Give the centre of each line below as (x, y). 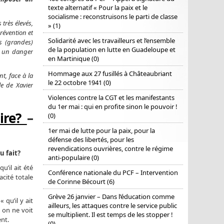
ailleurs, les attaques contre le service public (112, 206)
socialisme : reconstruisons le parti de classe (113, 17)
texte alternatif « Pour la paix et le (98, 8)
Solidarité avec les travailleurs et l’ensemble (111, 41)
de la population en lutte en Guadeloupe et (112, 50)
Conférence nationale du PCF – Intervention (113, 173)
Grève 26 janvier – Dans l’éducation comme (111, 197)
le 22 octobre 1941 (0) (79, 83)
